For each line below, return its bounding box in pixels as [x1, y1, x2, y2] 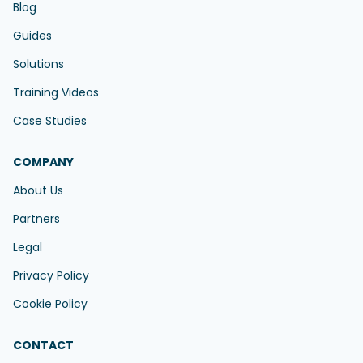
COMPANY [13, 153, 74, 170]
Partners [13, 210, 60, 227]
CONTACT [13, 336, 74, 353]
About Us [13, 181, 63, 199]
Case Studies [13, 112, 87, 129]
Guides [13, 27, 52, 44]
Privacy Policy [13, 267, 89, 284]
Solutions [13, 55, 64, 72]
